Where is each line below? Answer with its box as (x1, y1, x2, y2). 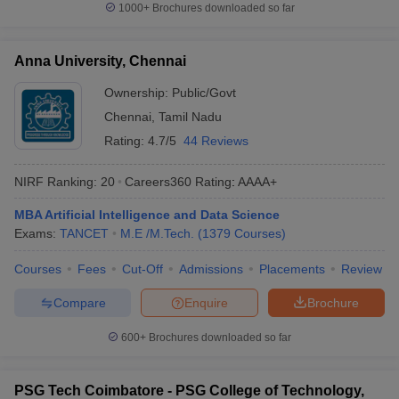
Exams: (14, 226, 60, 240)
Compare (53, 295, 106, 310)
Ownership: (104, 85, 172, 100)
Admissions (179, 262, 243, 276)
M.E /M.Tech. (120, 226, 194, 240)
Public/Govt (172, 85, 236, 100)
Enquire (184, 295, 228, 310)
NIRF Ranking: (14, 174, 97, 189)
